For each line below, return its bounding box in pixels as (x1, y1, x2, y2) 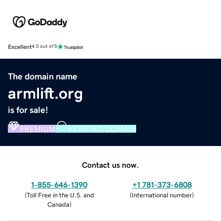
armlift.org (8, 85, 83, 101)
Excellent (8, 43, 32, 50)
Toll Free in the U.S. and (26, 191, 94, 198)
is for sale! (8, 105, 48, 114)
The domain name (8, 72, 77, 81)
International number (132, 191, 192, 198)
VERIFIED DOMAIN (68, 124, 136, 133)
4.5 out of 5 (32, 44, 57, 49)
